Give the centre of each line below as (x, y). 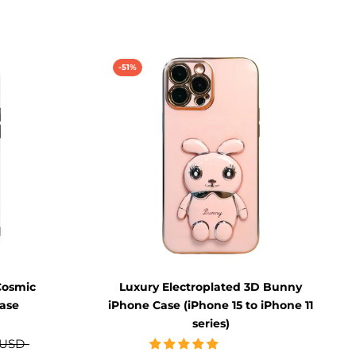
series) (211, 324)
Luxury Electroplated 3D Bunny (211, 287)
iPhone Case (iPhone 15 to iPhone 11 (211, 306)
